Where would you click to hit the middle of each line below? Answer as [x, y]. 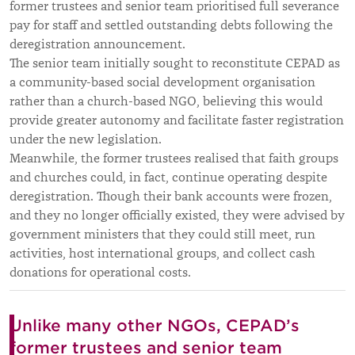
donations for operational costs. [100, 272]
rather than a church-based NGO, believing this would [166, 101]
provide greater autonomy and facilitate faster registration [177, 120]
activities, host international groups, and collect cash [162, 253]
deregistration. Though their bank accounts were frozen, [171, 196]
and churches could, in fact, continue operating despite [168, 177]
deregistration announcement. [97, 44]
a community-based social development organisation [162, 82]
